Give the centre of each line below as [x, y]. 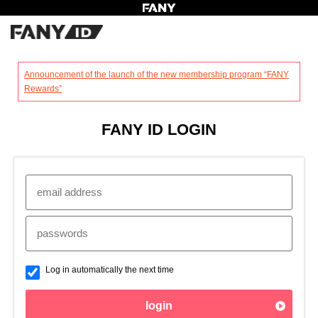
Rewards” [43, 89]
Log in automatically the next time [110, 270]
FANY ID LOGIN [159, 130]
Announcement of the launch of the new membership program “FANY [157, 75]
